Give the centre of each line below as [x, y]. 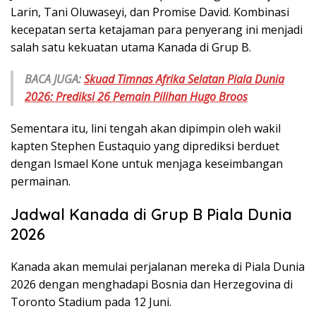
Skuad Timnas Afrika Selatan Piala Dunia [184, 79]
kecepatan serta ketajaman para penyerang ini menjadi [157, 30]
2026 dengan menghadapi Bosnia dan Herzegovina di [152, 285]
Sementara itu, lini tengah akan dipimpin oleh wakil [146, 129]
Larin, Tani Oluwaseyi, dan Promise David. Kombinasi [150, 12]
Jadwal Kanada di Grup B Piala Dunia [151, 215]
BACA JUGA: [54, 79]
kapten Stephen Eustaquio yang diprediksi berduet [145, 146]
